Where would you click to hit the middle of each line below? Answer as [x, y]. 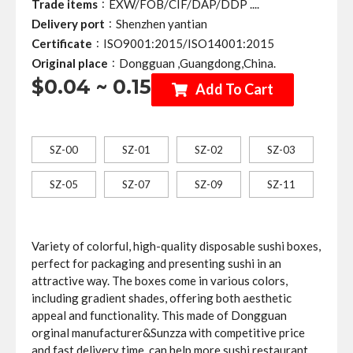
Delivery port [68, 24]
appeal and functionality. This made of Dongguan [159, 315]
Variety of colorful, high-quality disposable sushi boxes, [176, 245]
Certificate [62, 43]
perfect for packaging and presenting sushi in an [156, 263]
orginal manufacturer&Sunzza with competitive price [168, 332]
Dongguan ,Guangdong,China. [197, 63]
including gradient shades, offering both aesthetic [162, 297]
